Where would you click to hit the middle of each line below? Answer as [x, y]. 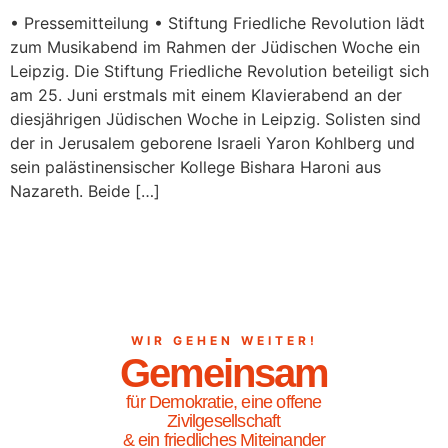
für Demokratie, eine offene [224, 402]
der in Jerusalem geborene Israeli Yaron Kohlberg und [212, 143]
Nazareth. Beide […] [85, 191]
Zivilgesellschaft [224, 421]
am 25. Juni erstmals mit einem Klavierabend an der [206, 95]
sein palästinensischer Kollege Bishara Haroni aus [195, 167]
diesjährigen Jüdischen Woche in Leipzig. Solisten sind [215, 119]
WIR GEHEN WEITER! [224, 341]
